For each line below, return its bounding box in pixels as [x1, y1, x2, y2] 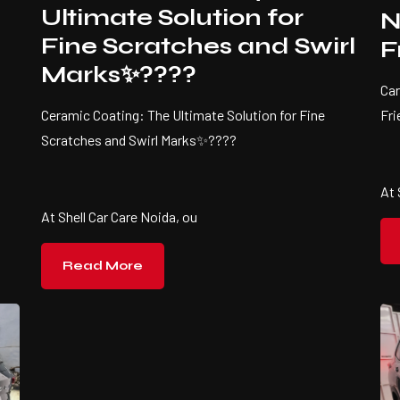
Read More [62, 258, 143, 274]
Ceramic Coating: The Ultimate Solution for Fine [41, 106, 325, 124]
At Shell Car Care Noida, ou [41, 208, 197, 226]
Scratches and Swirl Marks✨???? [41, 131, 242, 149]
